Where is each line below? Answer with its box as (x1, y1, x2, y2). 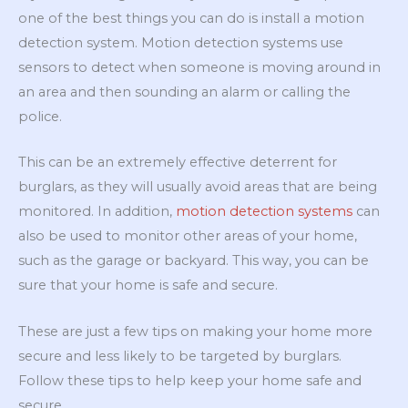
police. (18, 108, 62, 125)
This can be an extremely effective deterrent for (18, 154, 337, 171)
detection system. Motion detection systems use (18, 35, 343, 51)
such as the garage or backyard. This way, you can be (18, 252, 369, 270)
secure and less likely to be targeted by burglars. (18, 347, 342, 364)
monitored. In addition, (18, 203, 176, 220)
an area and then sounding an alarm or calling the (18, 84, 351, 100)
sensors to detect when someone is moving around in (18, 59, 381, 76)
